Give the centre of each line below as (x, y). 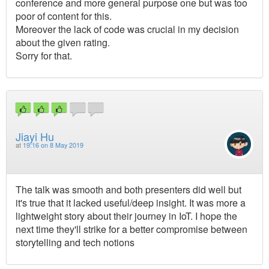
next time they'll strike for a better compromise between (131, 229)
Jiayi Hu (35, 136)
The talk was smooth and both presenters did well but (128, 189)
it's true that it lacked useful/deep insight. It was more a (131, 202)
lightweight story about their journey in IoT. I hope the (126, 216)
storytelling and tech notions (75, 242)
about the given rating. (63, 43)
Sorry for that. (44, 56)
